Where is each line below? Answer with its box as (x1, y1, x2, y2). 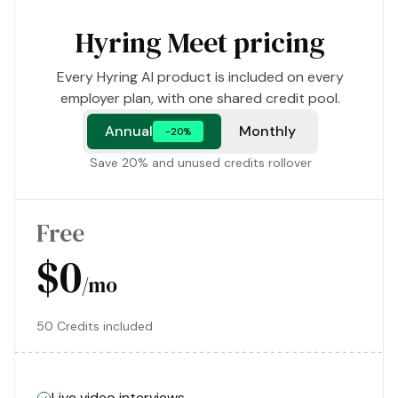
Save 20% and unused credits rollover (89, 155, 312, 171)
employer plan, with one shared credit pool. (60, 89, 340, 108)
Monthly (239, 122, 296, 141)
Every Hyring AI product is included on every (57, 68, 344, 87)
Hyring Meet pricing (76, 23, 325, 63)
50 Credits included (36, 318, 153, 335)
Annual (105, 122, 153, 141)
